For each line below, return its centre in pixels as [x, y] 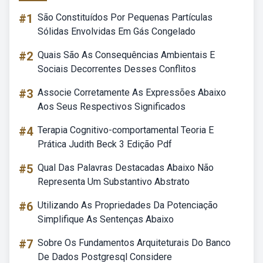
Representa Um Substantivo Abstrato [114, 182]
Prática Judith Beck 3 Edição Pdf [105, 144]
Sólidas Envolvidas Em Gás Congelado [117, 31]
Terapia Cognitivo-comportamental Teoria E [126, 130]
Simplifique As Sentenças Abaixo [106, 219]
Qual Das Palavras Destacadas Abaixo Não [126, 168]
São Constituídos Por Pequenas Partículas [125, 17]
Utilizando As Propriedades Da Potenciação [128, 205]
